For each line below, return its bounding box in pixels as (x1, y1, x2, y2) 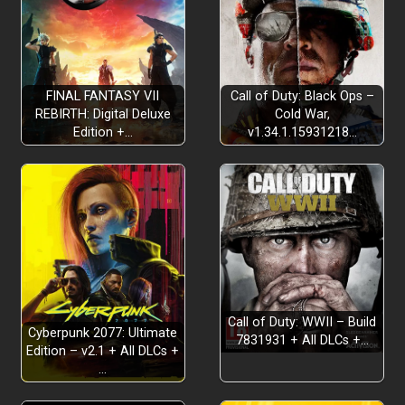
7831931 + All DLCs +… (235, 333, 369, 349)
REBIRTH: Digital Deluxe (34, 107, 171, 122)
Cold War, (274, 107, 330, 122)
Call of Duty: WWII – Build (228, 315, 376, 331)
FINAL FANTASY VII (46, 89, 160, 104)
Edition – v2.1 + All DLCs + (26, 344, 180, 359)
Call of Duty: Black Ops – (230, 89, 374, 104)
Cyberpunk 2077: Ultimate (28, 325, 178, 341)
